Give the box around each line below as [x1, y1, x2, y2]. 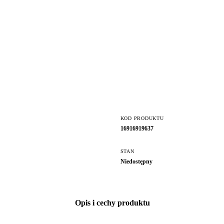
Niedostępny [120, 158, 152, 165]
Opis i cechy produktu [75, 198, 150, 207]
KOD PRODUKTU [120, 115, 164, 121]
